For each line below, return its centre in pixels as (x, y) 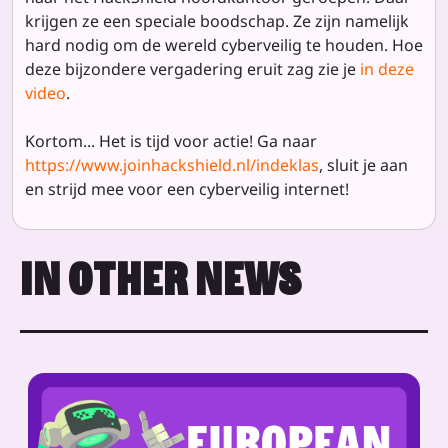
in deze (387, 68)
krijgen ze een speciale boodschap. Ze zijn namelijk (217, 20)
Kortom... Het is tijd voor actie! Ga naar (171, 140)
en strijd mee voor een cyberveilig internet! (187, 188)
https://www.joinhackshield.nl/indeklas (172, 164)
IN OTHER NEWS (161, 279)
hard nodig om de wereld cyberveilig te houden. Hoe (224, 44)
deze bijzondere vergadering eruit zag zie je (192, 68)
